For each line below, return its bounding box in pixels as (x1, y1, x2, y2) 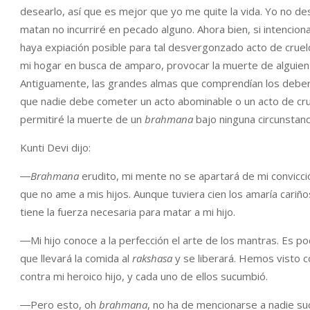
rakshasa (132, 251, 172, 265)
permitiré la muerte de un (20, 112, 145, 126)
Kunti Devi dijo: (20, 140, 91, 154)
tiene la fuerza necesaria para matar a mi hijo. (20, 205, 235, 219)
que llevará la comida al (20, 251, 132, 265)
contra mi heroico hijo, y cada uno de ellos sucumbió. (20, 269, 268, 283)
